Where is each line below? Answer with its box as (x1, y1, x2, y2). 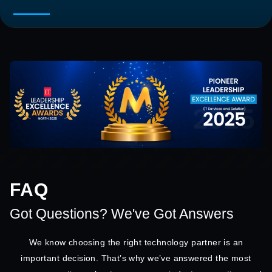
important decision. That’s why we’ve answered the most (21, 253, 251, 263)
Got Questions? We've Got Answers (10, 206, 234, 222)
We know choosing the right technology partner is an (29, 237, 243, 248)
